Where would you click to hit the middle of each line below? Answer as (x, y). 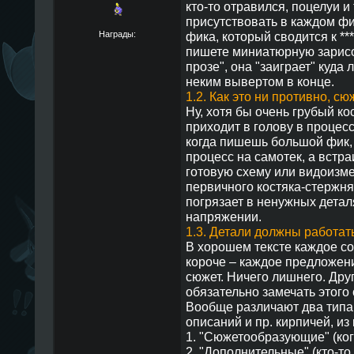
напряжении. (223, 217)
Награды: (117, 34)
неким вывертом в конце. (260, 81)
